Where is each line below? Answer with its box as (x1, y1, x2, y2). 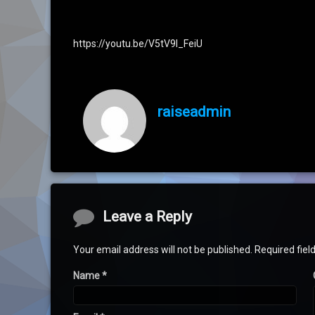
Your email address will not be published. (73, 244, 252, 256)
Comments (72, 208, 143, 226)
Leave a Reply (103, 208, 192, 226)
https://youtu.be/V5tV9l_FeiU (73, 38, 202, 50)
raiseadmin (157, 103, 231, 120)
